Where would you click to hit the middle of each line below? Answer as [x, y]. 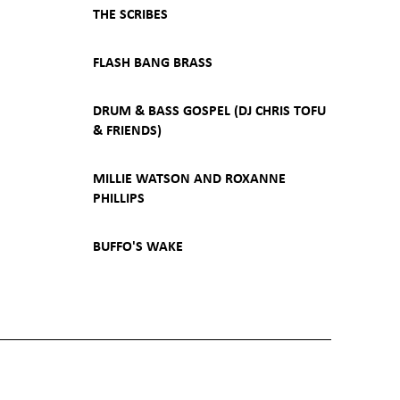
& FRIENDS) [127, 129]
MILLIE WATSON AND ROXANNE [189, 178]
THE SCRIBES [130, 13]
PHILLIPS [118, 197]
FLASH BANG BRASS [152, 62]
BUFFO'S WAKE [137, 246]
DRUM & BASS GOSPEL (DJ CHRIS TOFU [209, 110]
